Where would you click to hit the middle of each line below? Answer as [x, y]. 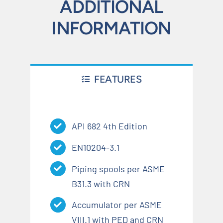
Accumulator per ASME [117, 205]
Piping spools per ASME [118, 168]
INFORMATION [111, 28]
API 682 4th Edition [110, 126]
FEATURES [118, 79]
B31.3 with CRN [101, 183]
